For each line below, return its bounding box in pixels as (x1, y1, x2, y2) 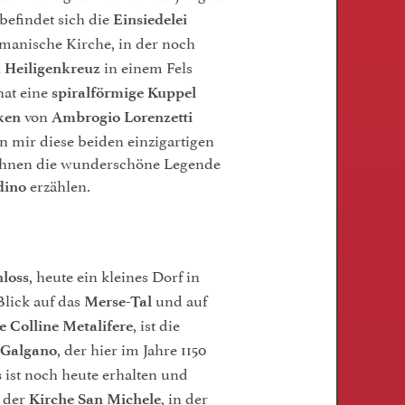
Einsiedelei (113, 10, 187, 28)
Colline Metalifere (10, 316, 133, 334)
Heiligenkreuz (5, 59, 100, 77)
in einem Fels (100, 54, 193, 78)
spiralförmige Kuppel (52, 83, 196, 101)
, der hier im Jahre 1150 (57, 336, 206, 360)
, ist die (133, 312, 180, 335)
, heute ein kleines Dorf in (29, 263, 200, 287)
